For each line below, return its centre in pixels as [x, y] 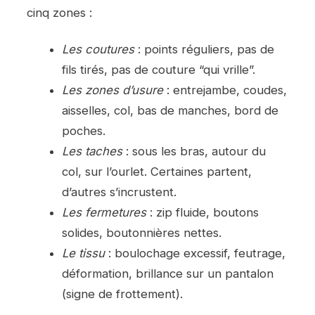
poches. [84, 131]
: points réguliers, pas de [205, 50]
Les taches [92, 152]
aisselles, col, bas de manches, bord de [171, 111]
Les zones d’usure [113, 90]
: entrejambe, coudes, [225, 90]
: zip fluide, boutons [203, 213]
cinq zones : [59, 12]
